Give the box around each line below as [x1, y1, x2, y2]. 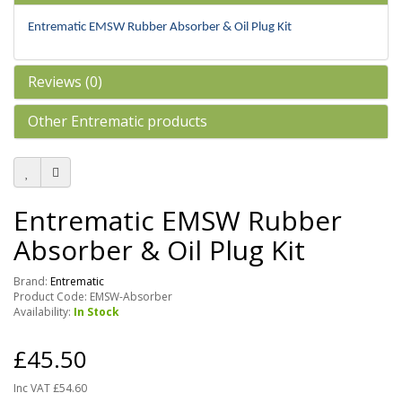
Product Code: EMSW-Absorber [13, 289, 172, 304]
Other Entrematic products [28, 111, 207, 131]
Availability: [13, 304, 74, 319]
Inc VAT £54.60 [13, 380, 87, 396]
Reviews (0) [28, 72, 102, 92]
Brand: [13, 274, 50, 289]
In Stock [74, 304, 119, 319]
